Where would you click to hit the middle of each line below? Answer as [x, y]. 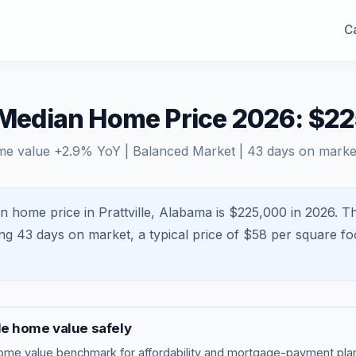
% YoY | [106, 151]
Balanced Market [184, 151]
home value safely [70, 328]
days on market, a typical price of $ [142, 234]
